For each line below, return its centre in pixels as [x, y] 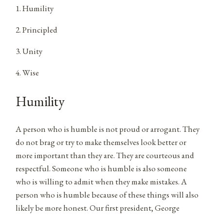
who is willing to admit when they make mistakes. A [101, 181]
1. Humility [35, 9]
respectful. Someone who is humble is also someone [101, 168]
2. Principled [36, 30]
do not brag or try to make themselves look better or [101, 142]
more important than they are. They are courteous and [105, 155]
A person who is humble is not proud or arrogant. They [108, 129]
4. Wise [27, 73]
